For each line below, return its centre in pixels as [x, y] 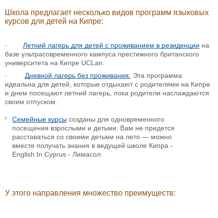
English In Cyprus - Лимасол [56, 154]
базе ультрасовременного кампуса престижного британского [102, 54]
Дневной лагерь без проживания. [78, 76]
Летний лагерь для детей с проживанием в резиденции [111, 45]
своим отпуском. [31, 102]
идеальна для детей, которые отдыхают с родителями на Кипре [108, 84]
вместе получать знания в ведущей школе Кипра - [92, 146]
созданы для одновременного [116, 119]
